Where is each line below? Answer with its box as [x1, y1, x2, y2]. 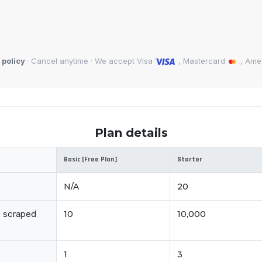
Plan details [94, 126, 168, 140]
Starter [177, 155, 202, 164]
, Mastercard [176, 56, 228, 66]
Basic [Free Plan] [64, 155, 117, 164]
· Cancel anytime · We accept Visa [26, 56, 155, 66]
